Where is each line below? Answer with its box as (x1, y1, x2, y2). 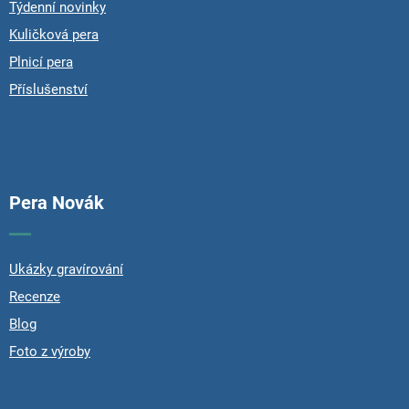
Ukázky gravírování (9, 261, 123, 278)
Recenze (9, 288, 60, 306)
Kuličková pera (9, 26, 99, 44)
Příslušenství (9, 81, 88, 99)
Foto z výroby (9, 343, 90, 361)
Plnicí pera (9, 54, 73, 71)
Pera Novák (9, 192, 104, 215)
